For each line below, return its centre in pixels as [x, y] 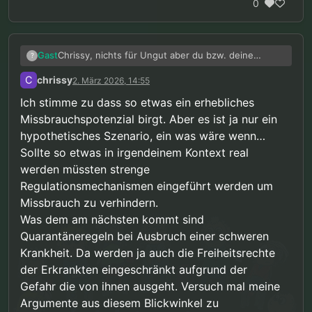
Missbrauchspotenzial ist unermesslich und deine [165, 82]
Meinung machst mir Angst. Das [127, 69]
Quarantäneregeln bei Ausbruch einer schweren [145, 236]
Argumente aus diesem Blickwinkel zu [119, 303]
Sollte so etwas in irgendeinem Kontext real [134, 152]
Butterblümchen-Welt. [106, 108]
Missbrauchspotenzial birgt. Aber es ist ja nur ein [149, 119]
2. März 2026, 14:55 [111, 81]
